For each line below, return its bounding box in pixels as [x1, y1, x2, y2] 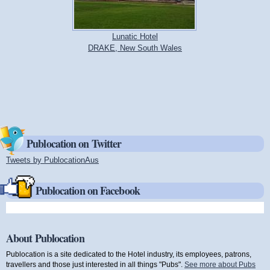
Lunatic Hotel [112, 31, 158, 41]
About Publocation [6, 230, 84, 246]
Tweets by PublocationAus [6, 155, 99, 165]
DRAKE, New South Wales [88, 43, 182, 52]
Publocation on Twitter [27, 136, 122, 152]
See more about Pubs [184, 260, 256, 268]
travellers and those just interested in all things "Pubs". [6, 260, 184, 268]
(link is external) [99, 155, 154, 165]
